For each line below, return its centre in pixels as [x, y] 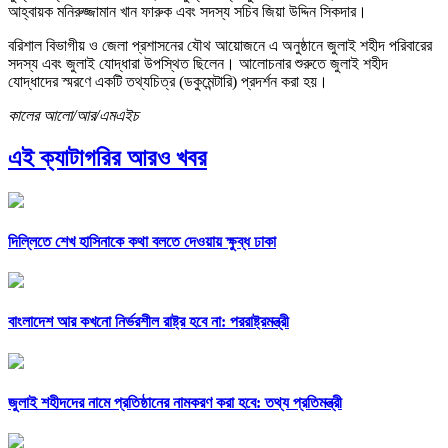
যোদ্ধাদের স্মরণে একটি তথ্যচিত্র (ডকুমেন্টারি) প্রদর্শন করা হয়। [168, 81]
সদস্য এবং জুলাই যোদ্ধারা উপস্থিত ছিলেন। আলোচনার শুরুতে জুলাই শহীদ [198, 63]
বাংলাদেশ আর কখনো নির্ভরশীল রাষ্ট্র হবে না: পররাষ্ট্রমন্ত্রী [148, 322]
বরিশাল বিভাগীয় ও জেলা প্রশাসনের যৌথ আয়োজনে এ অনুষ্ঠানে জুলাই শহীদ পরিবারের [220, 45]
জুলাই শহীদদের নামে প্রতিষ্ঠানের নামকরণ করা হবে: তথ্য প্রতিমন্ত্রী [175, 402]
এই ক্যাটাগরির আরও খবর [107, 157]
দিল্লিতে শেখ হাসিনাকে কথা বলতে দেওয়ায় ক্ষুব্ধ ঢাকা [142, 241]
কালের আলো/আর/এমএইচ [73, 115]
